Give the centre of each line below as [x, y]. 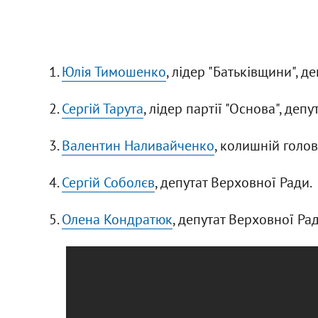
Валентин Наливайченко [138, 145]
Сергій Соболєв [108, 182]
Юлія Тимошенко [114, 71]
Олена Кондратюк [117, 219]
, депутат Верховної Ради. [233, 182]
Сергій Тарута [102, 108]
